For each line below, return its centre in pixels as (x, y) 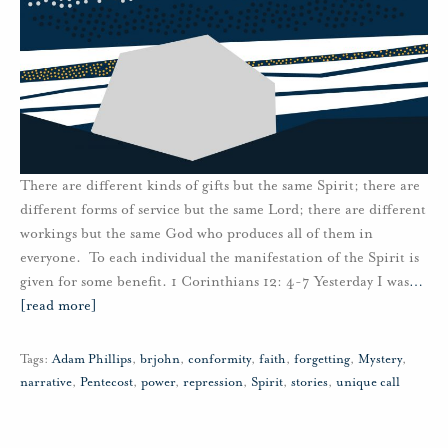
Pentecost (106, 382)
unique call (368, 382)
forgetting (322, 359)
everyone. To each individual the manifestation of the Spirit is (219, 257)
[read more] (58, 305)
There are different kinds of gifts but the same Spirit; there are (220, 185)
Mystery (380, 359)
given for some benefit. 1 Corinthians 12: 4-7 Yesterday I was (214, 281)
